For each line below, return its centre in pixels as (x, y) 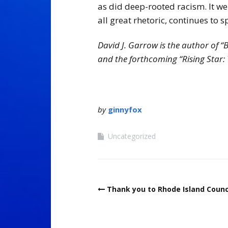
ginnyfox (125, 109)
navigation (119, 202)
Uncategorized (132, 136)
